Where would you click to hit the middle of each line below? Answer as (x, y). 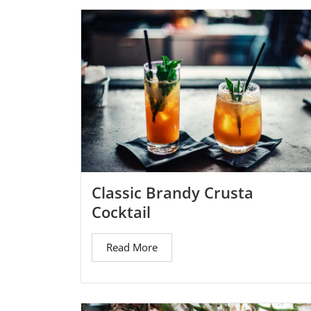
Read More (132, 247)
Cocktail (121, 212)
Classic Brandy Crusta (173, 193)
